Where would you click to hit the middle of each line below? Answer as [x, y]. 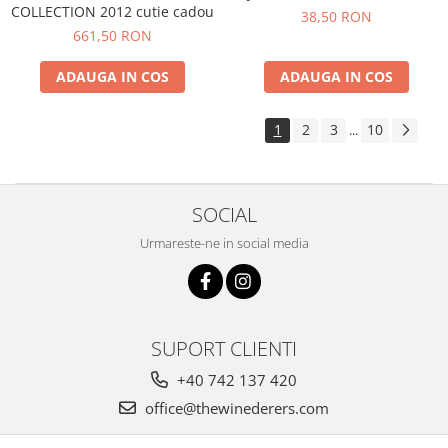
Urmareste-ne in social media [224, 243]
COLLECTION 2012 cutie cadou [112, 12]
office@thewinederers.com [235, 408]
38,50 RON [336, 17]
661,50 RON [112, 36]
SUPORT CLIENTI [224, 348]
